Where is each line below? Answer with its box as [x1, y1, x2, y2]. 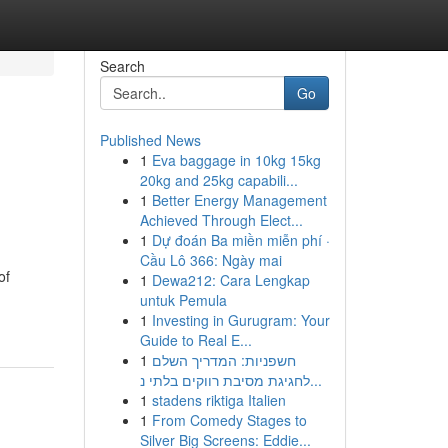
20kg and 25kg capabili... [139, 170, 298, 190]
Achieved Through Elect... [139, 210, 303, 230]
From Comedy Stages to [151, 410, 307, 430]
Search [99, 56, 145, 76]
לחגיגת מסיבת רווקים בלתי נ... [309, 370, 322, 390]
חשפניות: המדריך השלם [151, 350, 296, 370]
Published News [99, 130, 201, 150]
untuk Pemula [139, 290, 227, 310]
